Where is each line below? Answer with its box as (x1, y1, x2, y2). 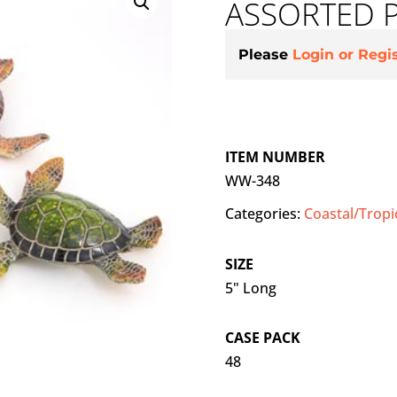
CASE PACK (224, 328, 300, 348)
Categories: (224, 204, 304, 224)
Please (237, 46, 292, 64)
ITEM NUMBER (224, 147, 325, 167)
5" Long (224, 277, 276, 298)
